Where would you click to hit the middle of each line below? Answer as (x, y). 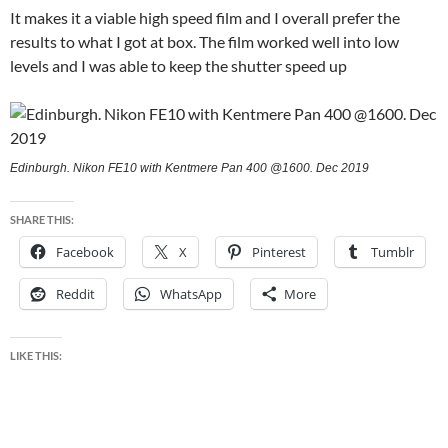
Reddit (75, 294)
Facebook (85, 252)
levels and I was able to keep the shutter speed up (178, 66)
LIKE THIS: (36, 356)
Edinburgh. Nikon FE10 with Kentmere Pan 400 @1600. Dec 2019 (189, 168)
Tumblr (392, 252)
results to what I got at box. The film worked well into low (204, 42)
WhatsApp (191, 294)
